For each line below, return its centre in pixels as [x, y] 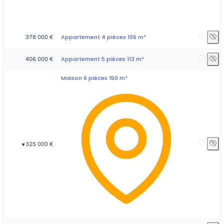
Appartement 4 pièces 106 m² [103, 37]
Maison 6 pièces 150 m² [94, 78]
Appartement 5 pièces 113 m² [102, 59]
